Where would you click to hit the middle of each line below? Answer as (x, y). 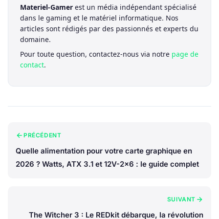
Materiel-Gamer (46, 7)
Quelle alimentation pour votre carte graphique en (104, 151)
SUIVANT (181, 199)
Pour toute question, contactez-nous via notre (96, 54)
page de (185, 54)
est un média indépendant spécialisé (135, 7)
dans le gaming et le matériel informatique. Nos (99, 18)
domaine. (35, 40)
